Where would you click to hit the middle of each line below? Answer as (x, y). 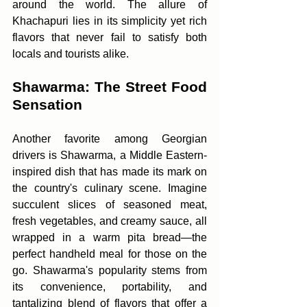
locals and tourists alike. (71, 54)
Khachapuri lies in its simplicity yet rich (110, 21)
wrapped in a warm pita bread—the (110, 237)
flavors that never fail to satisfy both (110, 37)
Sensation (47, 105)
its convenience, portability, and (110, 287)
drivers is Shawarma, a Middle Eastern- (110, 155)
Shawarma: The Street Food (110, 87)
